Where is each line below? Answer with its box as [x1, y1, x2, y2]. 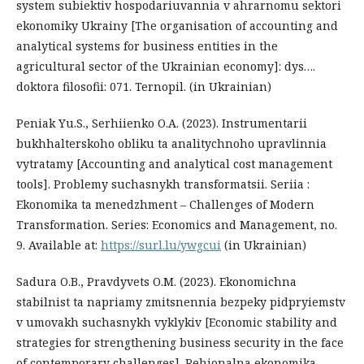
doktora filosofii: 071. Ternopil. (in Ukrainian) [16, 78, 271, 94]
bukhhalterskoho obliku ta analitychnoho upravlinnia [16, 135, 327, 151]
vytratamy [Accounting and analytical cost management [16, 155, 332, 171]
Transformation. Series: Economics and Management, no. [16, 216, 337, 232]
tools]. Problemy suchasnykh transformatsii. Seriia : [16, 175, 310, 192]
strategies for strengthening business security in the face [16, 334, 344, 350]
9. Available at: [16, 236, 101, 253]
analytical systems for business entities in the [16, 37, 278, 54]
